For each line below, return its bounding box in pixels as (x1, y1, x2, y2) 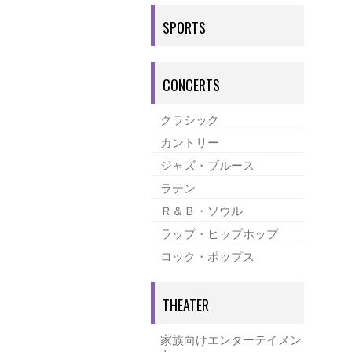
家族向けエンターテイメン (160, 330, 302, 347)
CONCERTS (163, 75, 220, 95)
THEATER (163, 295, 209, 315)
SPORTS (163, 17, 206, 38)
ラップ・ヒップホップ (160, 224, 278, 241)
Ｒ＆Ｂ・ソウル (160, 201, 243, 218)
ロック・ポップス (160, 247, 255, 264)
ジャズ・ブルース (160, 156, 255, 173)
